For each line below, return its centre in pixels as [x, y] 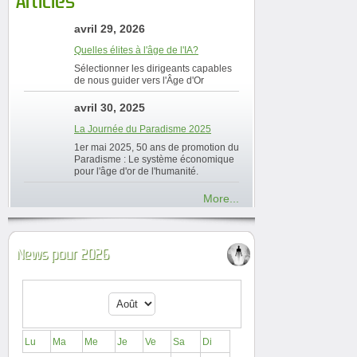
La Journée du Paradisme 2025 [143, 129]
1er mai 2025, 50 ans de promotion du [157, 147]
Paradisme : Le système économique [154, 159]
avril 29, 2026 [110, 28]
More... [221, 198]
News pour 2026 [63, 254]
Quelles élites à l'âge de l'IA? [136, 50]
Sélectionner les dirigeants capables [153, 68]
